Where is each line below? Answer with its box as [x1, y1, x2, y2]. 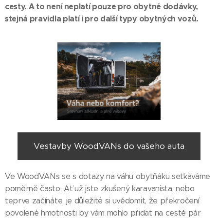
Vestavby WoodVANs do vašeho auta [34, 141, 184, 152]
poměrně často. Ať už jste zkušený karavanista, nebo [5, 184, 195, 194]
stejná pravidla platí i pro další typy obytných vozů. [5, 14, 200, 24]
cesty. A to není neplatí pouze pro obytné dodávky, [5, 1, 198, 12]
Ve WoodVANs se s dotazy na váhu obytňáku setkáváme [5, 172, 210, 182]
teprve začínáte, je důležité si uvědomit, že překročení [5, 196, 200, 206]
